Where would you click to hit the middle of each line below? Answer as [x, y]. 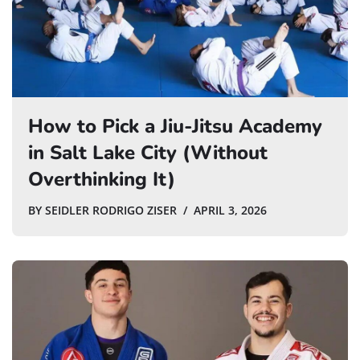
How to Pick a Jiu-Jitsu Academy [175, 127]
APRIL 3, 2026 [230, 211]
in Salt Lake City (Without [148, 153]
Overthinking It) [102, 180]
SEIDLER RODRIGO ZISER [111, 211]
